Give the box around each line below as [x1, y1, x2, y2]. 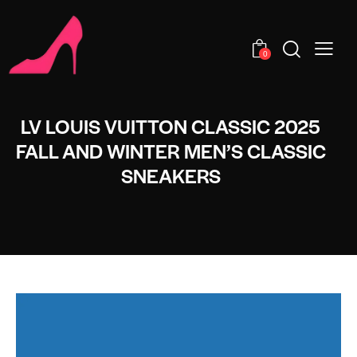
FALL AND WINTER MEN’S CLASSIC [15, 137, 326, 165]
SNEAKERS [120, 162, 221, 190]
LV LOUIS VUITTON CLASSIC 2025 [21, 112, 320, 140]
